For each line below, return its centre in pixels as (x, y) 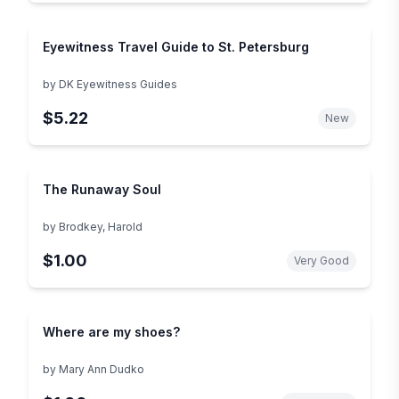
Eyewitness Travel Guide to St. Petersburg (176, 46)
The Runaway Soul (102, 189)
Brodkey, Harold (101, 226)
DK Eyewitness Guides (118, 84)
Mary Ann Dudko (102, 369)
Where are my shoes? (111, 331)
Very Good (322, 260)
